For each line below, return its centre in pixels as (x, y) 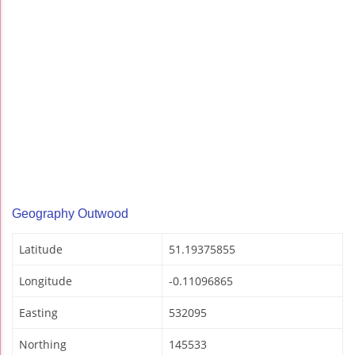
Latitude (41, 250)
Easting (38, 313)
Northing (43, 345)
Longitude (46, 281)
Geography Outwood (70, 214)
